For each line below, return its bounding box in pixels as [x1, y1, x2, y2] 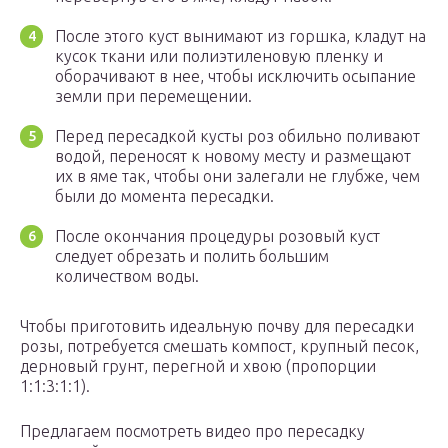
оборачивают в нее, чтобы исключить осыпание [55, 67, 416, 86]
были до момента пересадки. [55, 187, 274, 206]
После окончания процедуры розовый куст [55, 227, 380, 246]
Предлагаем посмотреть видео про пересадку [20, 422, 365, 441]
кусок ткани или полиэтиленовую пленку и [55, 47, 383, 66]
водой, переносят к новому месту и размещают [55, 147, 411, 166]
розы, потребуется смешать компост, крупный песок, [20, 337, 419, 356]
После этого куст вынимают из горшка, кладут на [55, 27, 426, 46]
